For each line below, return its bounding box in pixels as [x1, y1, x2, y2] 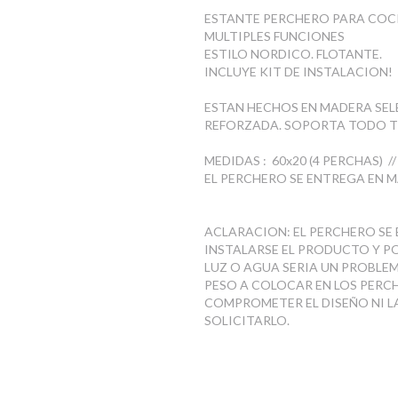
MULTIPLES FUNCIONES [203, 28, 345, 44]
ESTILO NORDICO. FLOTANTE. [203, 46, 382, 62]
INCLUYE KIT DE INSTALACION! [203, 64, 393, 80]
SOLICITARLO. [203, 313, 292, 329]
